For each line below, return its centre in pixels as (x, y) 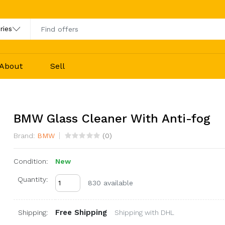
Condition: (30, 161)
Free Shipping (81, 212)
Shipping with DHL (144, 212)
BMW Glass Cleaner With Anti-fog (112, 118)
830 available (110, 183)
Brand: (24, 135)
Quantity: (32, 179)
